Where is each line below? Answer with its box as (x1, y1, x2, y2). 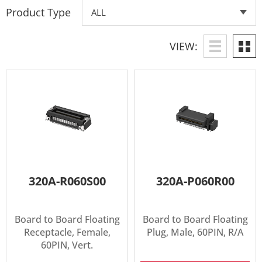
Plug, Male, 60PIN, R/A (147, 226, 243, 239)
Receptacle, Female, (23, 226, 111, 239)
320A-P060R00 (156, 173, 235, 189)
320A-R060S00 (28, 173, 106, 189)
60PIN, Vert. (41, 239, 93, 252)
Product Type (6, 5, 71, 19)
